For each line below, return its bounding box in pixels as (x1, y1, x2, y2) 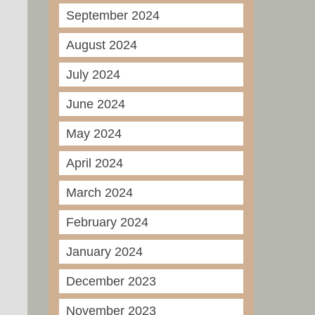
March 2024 (65, 186, 133, 200)
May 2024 (65, 127, 122, 141)
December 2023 (65, 274, 156, 288)
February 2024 (65, 215, 148, 229)
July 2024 (65, 67, 120, 82)
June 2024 (65, 97, 125, 111)
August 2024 (65, 38, 137, 52)
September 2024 (65, 8, 160, 22)
